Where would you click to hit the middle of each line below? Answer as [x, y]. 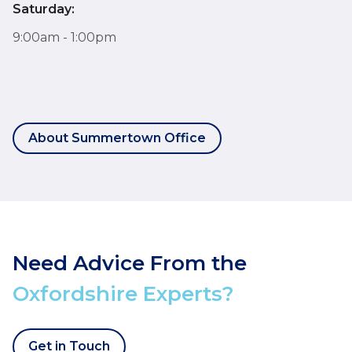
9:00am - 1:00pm [64, 37]
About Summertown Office [117, 137]
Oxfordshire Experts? [123, 293]
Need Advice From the [130, 263]
